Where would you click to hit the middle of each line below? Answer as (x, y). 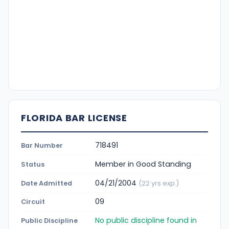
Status (33, 164)
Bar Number (42, 146)
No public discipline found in (146, 221)
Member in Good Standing (143, 164)
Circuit (33, 202)
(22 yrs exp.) (159, 183)
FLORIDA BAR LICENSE (74, 118)
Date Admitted (47, 183)
